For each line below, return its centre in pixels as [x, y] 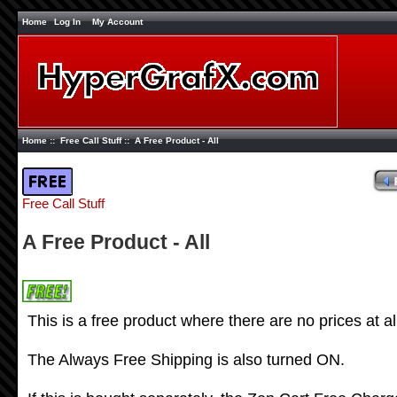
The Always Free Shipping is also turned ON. [186, 360]
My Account [117, 22]
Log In [67, 22]
